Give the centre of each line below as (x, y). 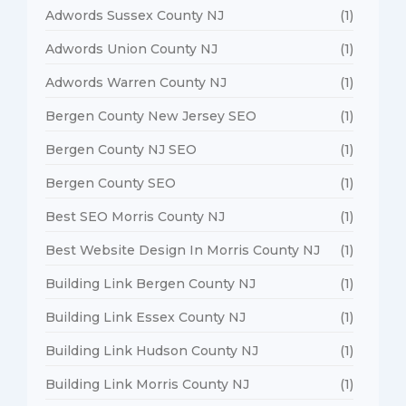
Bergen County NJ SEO (121, 149)
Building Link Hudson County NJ (152, 350)
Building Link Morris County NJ (147, 384)
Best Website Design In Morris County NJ (183, 250)
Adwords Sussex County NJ (135, 15)
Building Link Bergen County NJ (150, 283)
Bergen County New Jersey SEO (151, 116)
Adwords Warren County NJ (136, 82)
